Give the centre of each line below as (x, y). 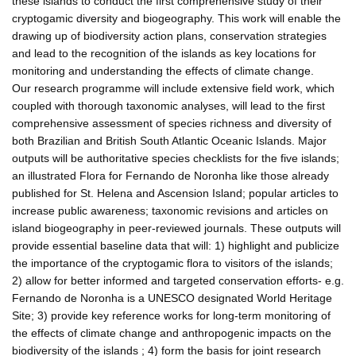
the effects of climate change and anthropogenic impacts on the (172, 333)
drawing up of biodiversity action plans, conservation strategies (169, 35)
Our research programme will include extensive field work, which (173, 88)
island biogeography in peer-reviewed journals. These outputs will (176, 228)
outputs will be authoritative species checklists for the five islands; (176, 158)
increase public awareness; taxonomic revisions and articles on (170, 210)
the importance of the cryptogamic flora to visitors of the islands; (172, 263)
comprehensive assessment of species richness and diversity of (172, 123)
